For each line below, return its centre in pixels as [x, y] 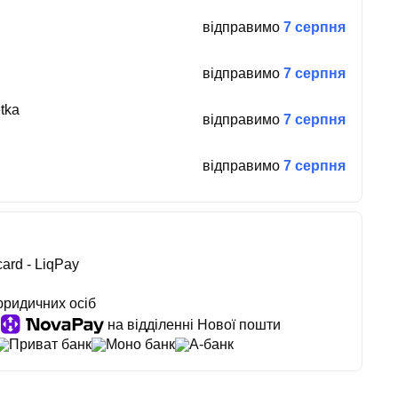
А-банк [211, 344]
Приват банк [50, 344]
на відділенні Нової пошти [194, 324]
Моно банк [140, 344]
